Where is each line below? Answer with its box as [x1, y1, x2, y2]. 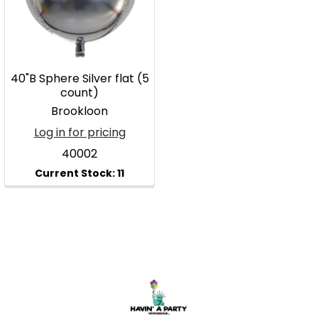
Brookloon [51, 103, 108, 119]
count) [60, 84, 99, 101]
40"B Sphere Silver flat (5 [10, 70, 149, 87]
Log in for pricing [33, 124, 126, 141]
